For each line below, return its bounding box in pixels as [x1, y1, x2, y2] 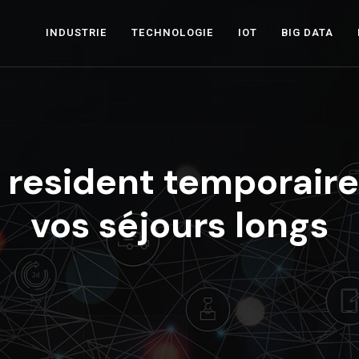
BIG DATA [281, 25, 333, 41]
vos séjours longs [30, 201, 329, 248]
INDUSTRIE [46, 25, 107, 41]
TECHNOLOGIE [131, 25, 214, 41]
